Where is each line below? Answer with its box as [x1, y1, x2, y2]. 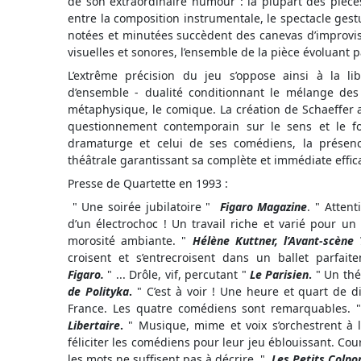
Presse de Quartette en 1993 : [68, 176, 228, 192]
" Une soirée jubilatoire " [68, 199, 216, 215]
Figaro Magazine [219, 199, 308, 215]
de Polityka [68, 284, 129, 300]
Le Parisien [249, 267, 309, 283]
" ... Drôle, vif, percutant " [104, 267, 250, 283]
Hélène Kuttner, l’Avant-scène [192, 233, 354, 249]
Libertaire [68, 317, 120, 334]
